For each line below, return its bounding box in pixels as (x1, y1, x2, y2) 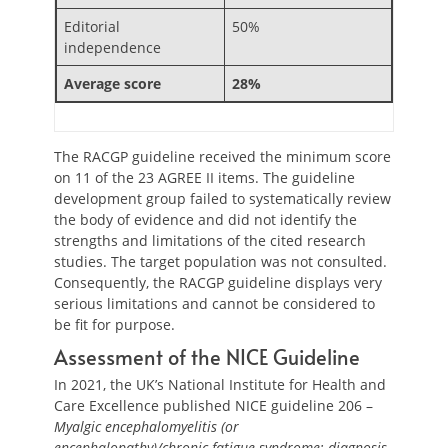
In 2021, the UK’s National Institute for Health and (54, 375, 386, 394)
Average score (64, 74, 161, 93)
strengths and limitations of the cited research (54, 231, 366, 250)
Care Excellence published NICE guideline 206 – (54, 396, 373, 415)
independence (64, 38, 161, 57)
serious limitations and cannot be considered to (54, 294, 375, 313)
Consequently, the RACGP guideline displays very (54, 273, 382, 292)
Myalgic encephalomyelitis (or (54, 417, 239, 436)
